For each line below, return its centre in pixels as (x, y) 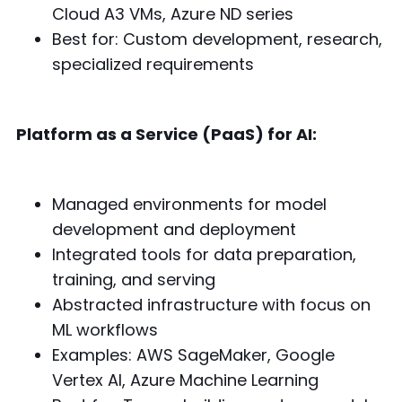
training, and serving (133, 279)
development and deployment (174, 229)
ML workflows (105, 329)
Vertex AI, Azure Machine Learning (185, 380)
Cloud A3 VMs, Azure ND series (172, 13)
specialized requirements (153, 64)
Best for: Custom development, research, (217, 39)
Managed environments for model (189, 204)
